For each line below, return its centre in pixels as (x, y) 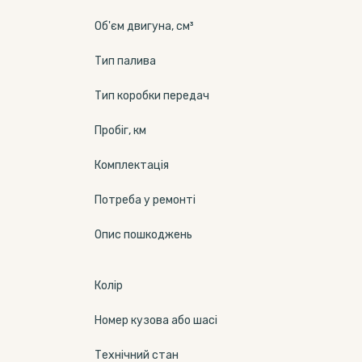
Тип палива (125, 61)
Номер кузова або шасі (156, 320)
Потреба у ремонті (145, 200)
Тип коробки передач (152, 96)
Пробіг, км (120, 130)
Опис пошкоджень (143, 235)
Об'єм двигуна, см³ (144, 26)
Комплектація (132, 165)
